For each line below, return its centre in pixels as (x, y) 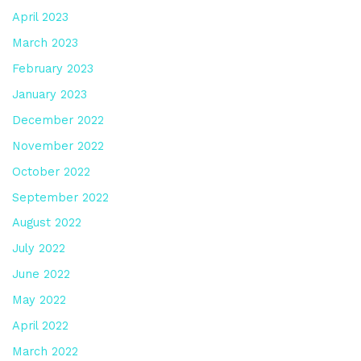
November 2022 (58, 145)
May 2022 (39, 300)
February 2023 (52, 68)
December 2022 (58, 120)
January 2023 (49, 94)
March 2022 (45, 352)
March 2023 (45, 42)
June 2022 (41, 274)
